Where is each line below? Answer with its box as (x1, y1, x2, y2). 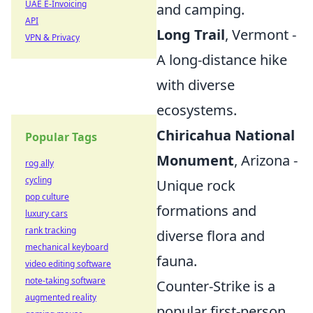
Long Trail (156, 25, 225, 44)
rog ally (25, 157, 54, 169)
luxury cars (25, 208, 68, 219)
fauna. (156, 252, 197, 270)
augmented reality (25, 291, 96, 303)
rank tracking (25, 224, 76, 236)
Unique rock (156, 176, 235, 195)
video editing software (25, 258, 111, 270)
